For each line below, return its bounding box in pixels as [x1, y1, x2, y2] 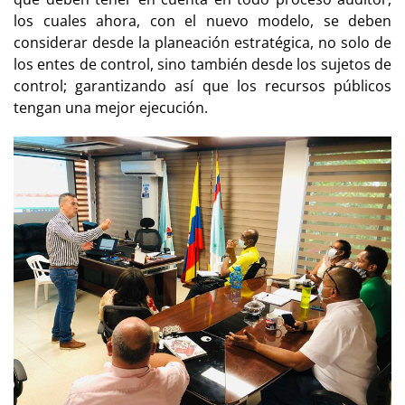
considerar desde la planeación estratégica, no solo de [14, 32, 391, 52]
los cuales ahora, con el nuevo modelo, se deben [14, 10, 391, 31]
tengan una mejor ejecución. [14, 97, 212, 118]
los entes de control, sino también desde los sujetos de [14, 53, 391, 74]
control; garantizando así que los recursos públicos [14, 75, 391, 96]
